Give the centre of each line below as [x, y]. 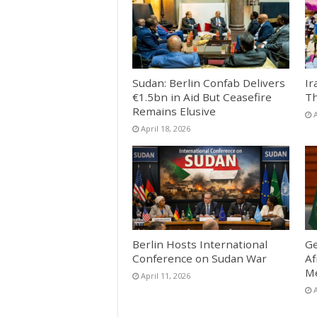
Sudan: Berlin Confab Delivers [209, 83]
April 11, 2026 [166, 275]
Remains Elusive [174, 111]
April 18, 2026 [166, 129]
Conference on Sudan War [200, 258]
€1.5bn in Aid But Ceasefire [202, 97]
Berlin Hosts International [200, 244]
